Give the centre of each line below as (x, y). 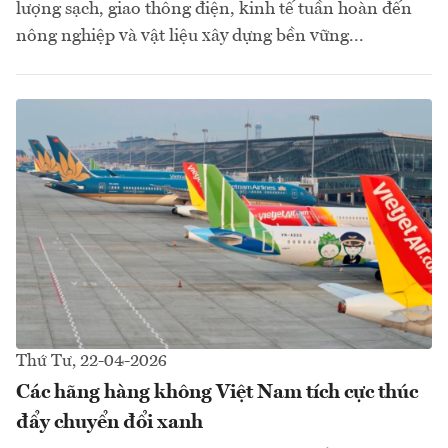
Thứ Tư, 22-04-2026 (91, 361)
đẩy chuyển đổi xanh (109, 422)
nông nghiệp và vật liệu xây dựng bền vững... (190, 35)
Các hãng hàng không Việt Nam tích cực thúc (217, 392)
